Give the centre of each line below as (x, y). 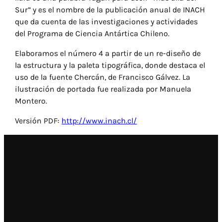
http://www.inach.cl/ (99, 120)
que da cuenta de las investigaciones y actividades (107, 21)
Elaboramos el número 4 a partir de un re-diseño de (108, 53)
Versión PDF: (38, 120)
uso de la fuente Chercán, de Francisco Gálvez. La (103, 77)
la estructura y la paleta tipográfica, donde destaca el (110, 65)
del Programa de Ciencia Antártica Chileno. (92, 33)
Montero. (31, 101)
